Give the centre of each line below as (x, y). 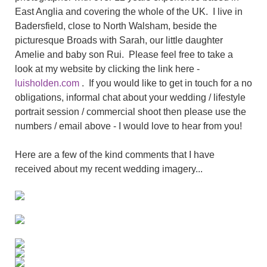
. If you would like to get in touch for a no (166, 83)
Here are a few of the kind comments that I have (115, 155)
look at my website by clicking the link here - (107, 69)
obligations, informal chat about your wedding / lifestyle (130, 97)
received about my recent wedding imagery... (109, 169)
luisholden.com (47, 83)
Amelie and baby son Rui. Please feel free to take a (124, 55)
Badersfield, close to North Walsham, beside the (116, 26)
